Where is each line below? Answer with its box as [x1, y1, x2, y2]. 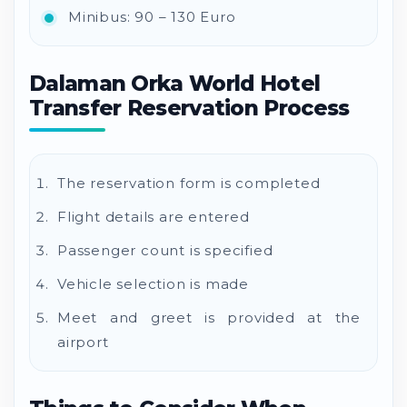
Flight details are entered [57, 207, 250, 225]
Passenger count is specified [57, 241, 273, 259]
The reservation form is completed [57, 174, 321, 192]
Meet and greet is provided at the [57, 308, 361, 326]
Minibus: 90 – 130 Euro [68, 7, 236, 25]
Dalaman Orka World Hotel [29, 70, 321, 96]
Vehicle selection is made [57, 274, 249, 293]
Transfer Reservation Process [29, 94, 350, 121]
